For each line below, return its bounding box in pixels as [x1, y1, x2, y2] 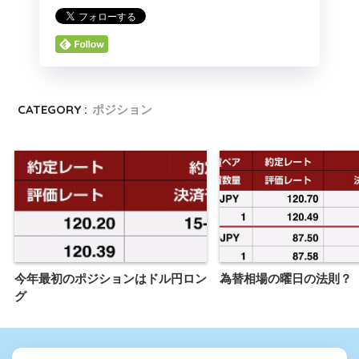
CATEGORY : [18, 102, 88, 118]
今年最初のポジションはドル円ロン [14, 271, 207, 285]
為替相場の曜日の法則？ [220, 271, 352, 285]
